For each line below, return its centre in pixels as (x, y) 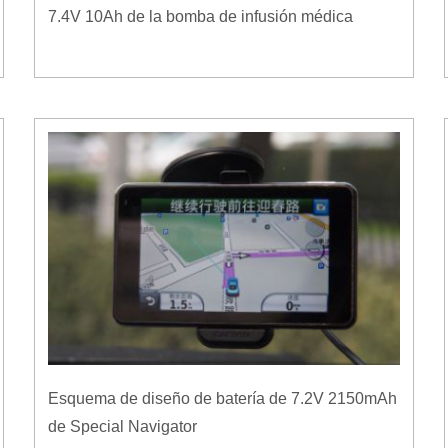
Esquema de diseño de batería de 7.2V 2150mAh (222, 398)
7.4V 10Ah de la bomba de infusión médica (200, 16)
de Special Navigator (122, 426)
